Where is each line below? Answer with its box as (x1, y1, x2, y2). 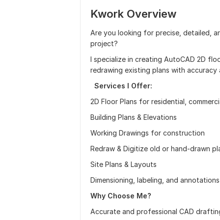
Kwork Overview (90, 7, 176, 20)
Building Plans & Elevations (90, 113, 177, 121)
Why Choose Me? (90, 192, 151, 200)
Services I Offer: (90, 82, 152, 90)
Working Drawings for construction (90, 129, 205, 137)
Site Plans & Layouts (90, 160, 157, 168)
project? (90, 39, 118, 48)
